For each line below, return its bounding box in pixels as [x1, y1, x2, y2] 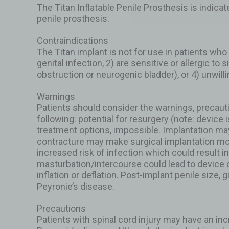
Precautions [37, 202, 86, 214]
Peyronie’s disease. [37, 180, 114, 192]
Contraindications [37, 35, 108, 46]
